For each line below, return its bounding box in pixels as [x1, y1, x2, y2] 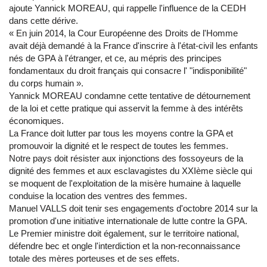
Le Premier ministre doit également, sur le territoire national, [9, 228, 239, 238]
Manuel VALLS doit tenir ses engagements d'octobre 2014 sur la [9, 203, 257, 213]
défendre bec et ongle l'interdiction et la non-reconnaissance [9, 241, 240, 251]
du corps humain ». [9, 78, 83, 88]
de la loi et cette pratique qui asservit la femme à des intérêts [9, 103, 243, 113]
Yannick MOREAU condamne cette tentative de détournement [9, 91, 250, 101]
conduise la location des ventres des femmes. [9, 191, 187, 201]
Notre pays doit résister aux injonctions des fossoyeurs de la [9, 153, 243, 163]
